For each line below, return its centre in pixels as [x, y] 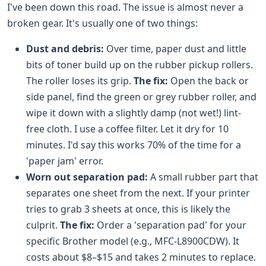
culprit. [43, 225]
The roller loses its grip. [80, 80]
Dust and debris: [65, 48]
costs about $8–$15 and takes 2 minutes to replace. [141, 257]
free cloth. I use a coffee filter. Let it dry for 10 [127, 129]
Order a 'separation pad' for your [170, 225]
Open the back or [208, 80]
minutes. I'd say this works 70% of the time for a [134, 145]
